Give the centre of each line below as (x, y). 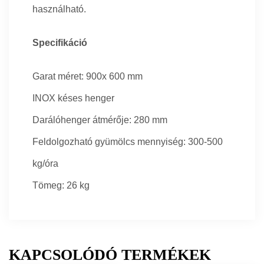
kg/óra (45, 164)
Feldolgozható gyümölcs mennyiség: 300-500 (128, 142)
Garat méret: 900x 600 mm (88, 77)
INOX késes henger (73, 98)
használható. (59, 9)
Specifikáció (60, 43)
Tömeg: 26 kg (61, 186)
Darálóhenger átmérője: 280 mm (100, 120)
